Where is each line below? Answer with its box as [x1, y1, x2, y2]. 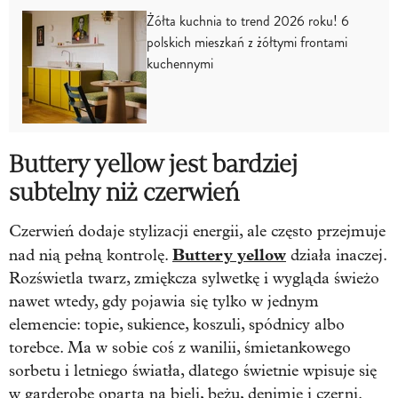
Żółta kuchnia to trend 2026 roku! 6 [147, 10, 349, 31]
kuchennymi [147, 52, 213, 74]
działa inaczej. [286, 245, 386, 265]
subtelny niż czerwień [9, 176, 239, 208]
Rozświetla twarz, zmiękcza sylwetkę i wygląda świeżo [9, 268, 379, 288]
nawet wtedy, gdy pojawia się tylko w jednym [9, 291, 319, 311]
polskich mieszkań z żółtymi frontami [147, 31, 347, 52]
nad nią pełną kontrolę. [9, 245, 172, 265]
